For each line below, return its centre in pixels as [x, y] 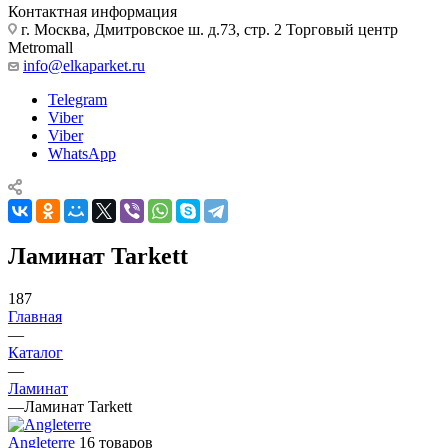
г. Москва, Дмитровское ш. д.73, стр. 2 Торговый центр [207, 29]
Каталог [35, 352]
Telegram [77, 99]
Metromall [40, 47]
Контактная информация [92, 11]
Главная [35, 316]
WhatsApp [82, 153]
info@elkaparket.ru [84, 65]
